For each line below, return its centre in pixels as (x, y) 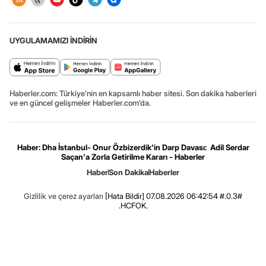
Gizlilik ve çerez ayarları (64, 196)
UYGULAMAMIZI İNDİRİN (53, 41)
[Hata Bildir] (125, 196)
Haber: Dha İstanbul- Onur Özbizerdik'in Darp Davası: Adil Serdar (133, 148)
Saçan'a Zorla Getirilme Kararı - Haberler (133, 157)
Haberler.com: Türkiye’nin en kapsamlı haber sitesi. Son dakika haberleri (133, 94)
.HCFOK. (133, 206)
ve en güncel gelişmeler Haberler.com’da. (80, 103)
